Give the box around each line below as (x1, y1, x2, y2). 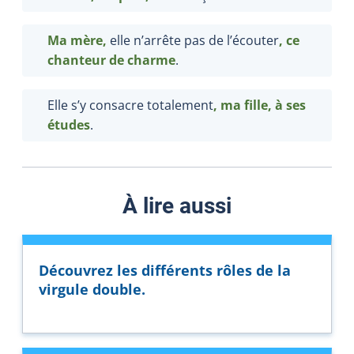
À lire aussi (122, 192, 232, 219)
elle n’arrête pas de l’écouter (110, 31, 279, 49)
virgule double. (39, 279, 145, 299)
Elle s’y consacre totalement (47, 96, 213, 114)
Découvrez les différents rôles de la (39, 260, 291, 280)
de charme (106, 51, 175, 69)
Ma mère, (47, 31, 110, 49)
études (47, 115, 90, 134)
